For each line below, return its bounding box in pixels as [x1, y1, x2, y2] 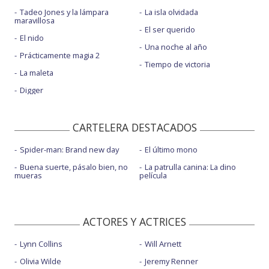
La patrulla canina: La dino [144, 162, 236, 173]
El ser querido [144, 24, 195, 35]
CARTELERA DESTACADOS [72, 120, 197, 135]
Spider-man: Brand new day [20, 144, 119, 156]
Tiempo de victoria [144, 59, 210, 70]
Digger [20, 85, 43, 96]
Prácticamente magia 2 [20, 50, 100, 61]
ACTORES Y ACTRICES [83, 214, 186, 229]
